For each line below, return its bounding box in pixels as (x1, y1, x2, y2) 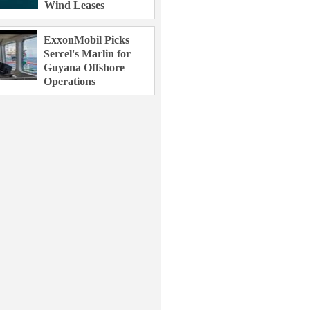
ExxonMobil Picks (44, 34, 130, 46)
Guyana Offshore (44, 62, 125, 73)
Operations (44, 75, 96, 87)
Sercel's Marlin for (44, 48, 131, 60)
